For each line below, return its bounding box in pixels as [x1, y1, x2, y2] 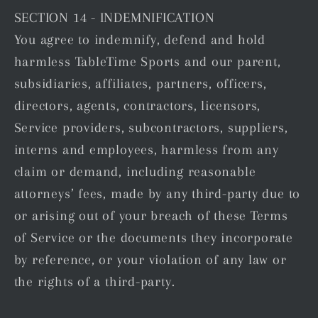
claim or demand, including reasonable [13, 164, 256, 180]
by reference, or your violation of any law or [13, 252, 287, 268]
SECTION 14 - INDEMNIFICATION [13, 10, 215, 26]
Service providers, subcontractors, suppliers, [13, 120, 288, 136]
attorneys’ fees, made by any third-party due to [13, 186, 301, 202]
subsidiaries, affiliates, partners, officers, [13, 76, 267, 92]
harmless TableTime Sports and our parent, [13, 54, 281, 70]
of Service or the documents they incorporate [13, 230, 293, 246]
